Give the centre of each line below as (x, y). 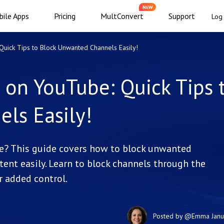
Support (182, 16)
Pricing (65, 16)
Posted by (169, 216)
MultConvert (122, 16)
